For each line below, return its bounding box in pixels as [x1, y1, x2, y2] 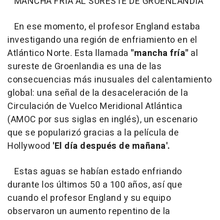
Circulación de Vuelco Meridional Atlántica [7, 99, 182, 113]
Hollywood [7, 139, 53, 153]
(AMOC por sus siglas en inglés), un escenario [7, 112, 198, 126]
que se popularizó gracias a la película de [7, 126, 179, 139]
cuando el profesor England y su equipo [7, 191, 171, 205]
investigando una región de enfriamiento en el [7, 33, 197, 47]
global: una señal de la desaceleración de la [7, 86, 188, 100]
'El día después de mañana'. [53, 139, 170, 153]
